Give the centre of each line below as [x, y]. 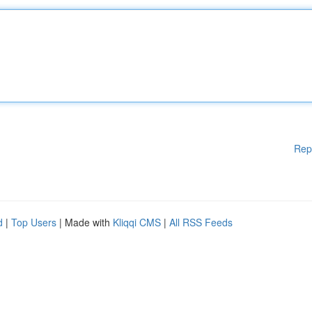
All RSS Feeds [201, 222]
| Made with [85, 222]
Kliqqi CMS [137, 222]
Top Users [34, 222]
